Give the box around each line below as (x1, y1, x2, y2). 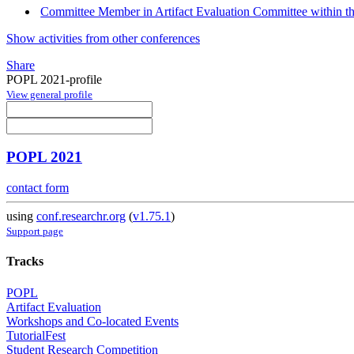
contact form (6, 181, 69, 195)
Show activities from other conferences (6, 31, 200, 45)
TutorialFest (6, 328, 66, 342)
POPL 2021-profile (6, 72, 102, 86)
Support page (6, 225, 63, 238)
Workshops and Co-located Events (6, 314, 179, 328)
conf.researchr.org (36, 209, 126, 224)
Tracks (6, 254, 43, 269)
